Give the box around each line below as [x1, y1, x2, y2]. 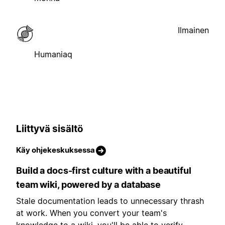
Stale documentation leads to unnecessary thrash [16, 196, 204, 206]
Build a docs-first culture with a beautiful [16, 165, 191, 176]
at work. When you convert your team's [16, 208, 167, 218]
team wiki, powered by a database [16, 179, 161, 190]
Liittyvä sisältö [16, 123, 83, 135]
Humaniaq [34, 49, 72, 59]
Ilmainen [178, 25, 209, 35]
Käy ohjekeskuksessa [16, 145, 95, 155]
